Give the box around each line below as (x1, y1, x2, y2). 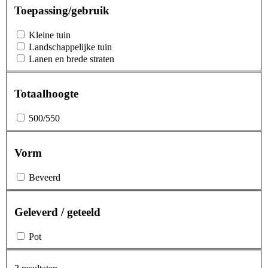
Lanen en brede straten (29, 53, 114, 64)
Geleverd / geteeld (14, 205, 100, 218)
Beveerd (29, 172, 60, 182)
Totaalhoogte (14, 87, 78, 100)
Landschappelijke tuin (29, 41, 112, 52)
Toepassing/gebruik (14, 4, 109, 17)
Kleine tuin (29, 29, 71, 40)
